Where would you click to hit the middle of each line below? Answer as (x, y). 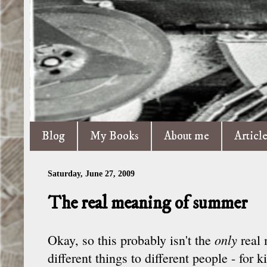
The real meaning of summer (148, 203)
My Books (114, 136)
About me (187, 136)
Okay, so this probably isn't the (131, 240)
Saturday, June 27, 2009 (91, 174)
